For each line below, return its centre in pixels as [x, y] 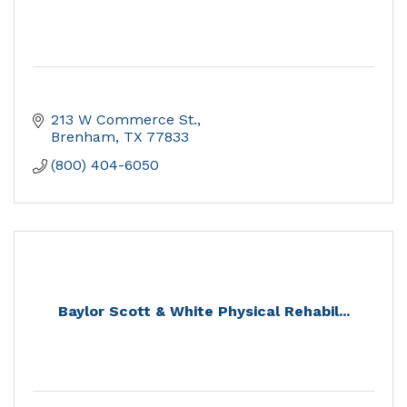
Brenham [83, 137]
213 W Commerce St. [124, 120]
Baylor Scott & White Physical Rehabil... [203, 312]
